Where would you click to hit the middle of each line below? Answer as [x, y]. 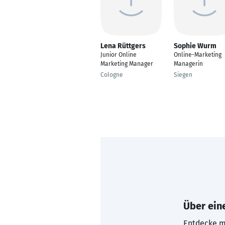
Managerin [188, 64]
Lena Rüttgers [123, 46]
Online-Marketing [198, 55]
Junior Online [119, 55]
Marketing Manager [127, 64]
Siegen [183, 75]
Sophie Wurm [195, 46]
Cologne [112, 75]
